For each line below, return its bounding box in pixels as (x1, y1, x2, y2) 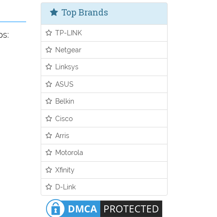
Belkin (53, 97, 75, 106)
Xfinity (53, 165, 75, 174)
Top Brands (59, 6, 108, 18)
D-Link (53, 183, 76, 191)
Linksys (53, 62, 79, 71)
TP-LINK (53, 28, 82, 37)
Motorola (53, 148, 84, 157)
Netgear (53, 46, 82, 54)
